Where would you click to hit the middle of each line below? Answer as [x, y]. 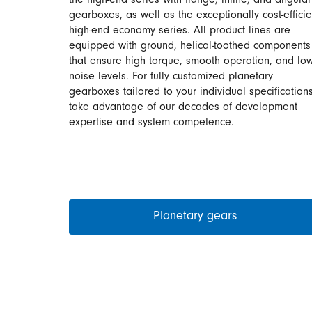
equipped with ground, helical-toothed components [190, 47]
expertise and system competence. [151, 123]
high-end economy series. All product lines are [180, 31]
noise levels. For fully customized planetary [171, 77]
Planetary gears [195, 217]
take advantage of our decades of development [183, 108]
